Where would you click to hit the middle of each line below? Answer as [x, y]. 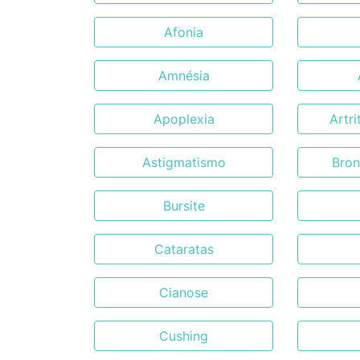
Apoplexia [184, 119]
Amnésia [184, 76]
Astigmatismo [184, 162]
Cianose [184, 292]
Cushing [184, 336]
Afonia [184, 32]
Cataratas [184, 249]
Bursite [184, 206]
